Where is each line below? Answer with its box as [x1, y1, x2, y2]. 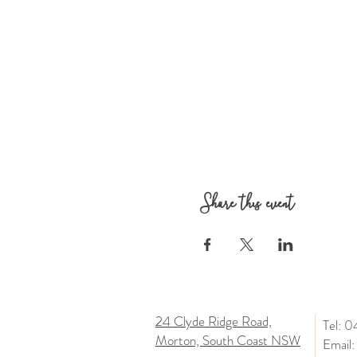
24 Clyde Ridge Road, [155, 312, 272, 331]
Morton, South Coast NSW [155, 331, 300, 350]
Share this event [199, 184, 294, 220]
